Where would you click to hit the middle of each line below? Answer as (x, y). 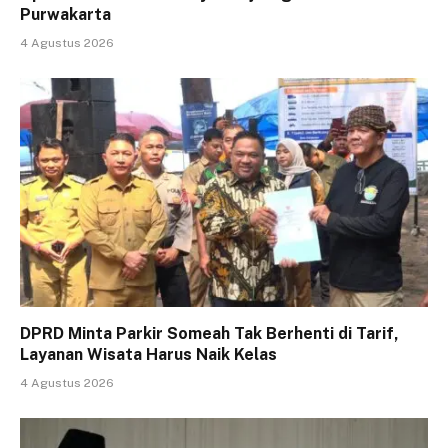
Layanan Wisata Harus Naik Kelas (148, 355)
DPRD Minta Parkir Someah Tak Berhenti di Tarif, (209, 334)
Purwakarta (65, 14)
